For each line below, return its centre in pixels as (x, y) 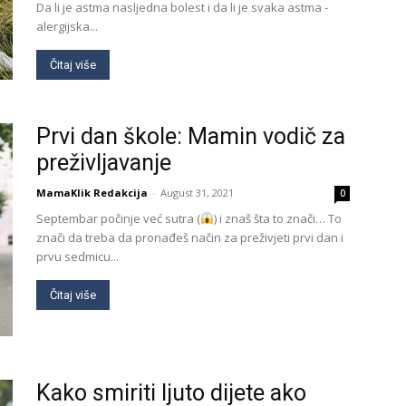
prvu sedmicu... (77, 256)
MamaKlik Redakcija (92, 193)
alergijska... (67, 26)
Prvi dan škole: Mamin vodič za (191, 136)
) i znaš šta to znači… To (277, 218)
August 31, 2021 (197, 193)
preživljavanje (104, 163)
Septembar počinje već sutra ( (118, 218)
